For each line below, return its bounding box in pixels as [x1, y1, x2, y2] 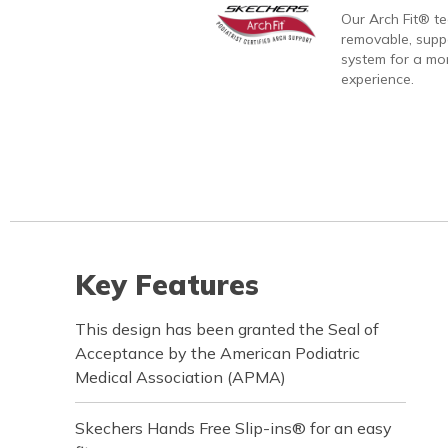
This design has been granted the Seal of [75, 319, 379, 339]
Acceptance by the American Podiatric [75, 343, 360, 363]
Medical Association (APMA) [75, 367, 286, 387]
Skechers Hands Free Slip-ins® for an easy [75, 418, 392, 438]
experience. [340, 70, 414, 88]
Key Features [75, 267, 259, 302]
